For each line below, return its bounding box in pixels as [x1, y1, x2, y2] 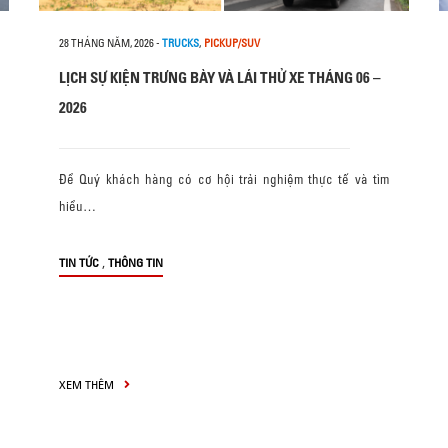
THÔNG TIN [108, 255, 163, 270]
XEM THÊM [59, 377, 117, 392]
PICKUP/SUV [204, 36, 260, 50]
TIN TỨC [59, 255, 99, 270]
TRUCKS [162, 36, 199, 50]
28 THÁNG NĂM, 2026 [59, 36, 154, 50]
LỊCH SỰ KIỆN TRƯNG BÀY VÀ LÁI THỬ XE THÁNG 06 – [59, 68, 381, 87]
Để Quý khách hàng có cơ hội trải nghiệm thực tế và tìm [59, 171, 389, 187]
